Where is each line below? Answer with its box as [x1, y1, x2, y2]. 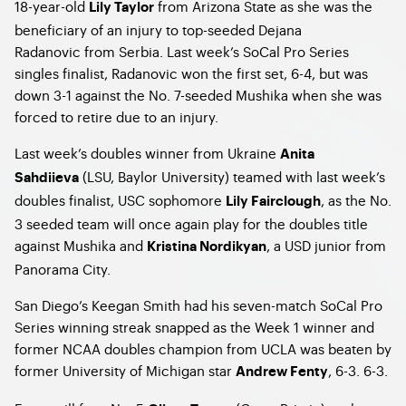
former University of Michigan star [14, 361, 236, 380]
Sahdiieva [14, 171, 79, 185]
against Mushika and [14, 236, 147, 255]
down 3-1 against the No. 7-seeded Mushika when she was [14, 85, 382, 104]
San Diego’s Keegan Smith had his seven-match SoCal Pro [14, 295, 382, 314]
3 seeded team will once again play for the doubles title [14, 214, 368, 233]
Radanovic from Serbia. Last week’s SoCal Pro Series [14, 42, 349, 61]
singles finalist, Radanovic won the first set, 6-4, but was [14, 63, 368, 82]
